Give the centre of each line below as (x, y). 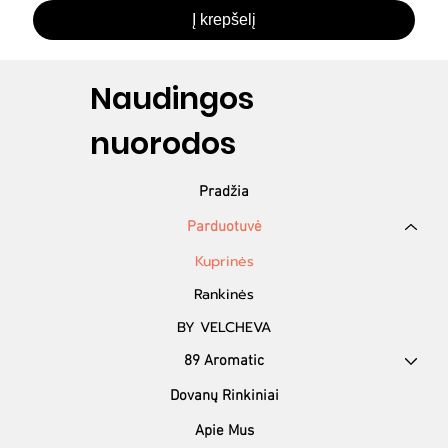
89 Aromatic (224, 360)
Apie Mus (224, 430)
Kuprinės (224, 261)
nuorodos (163, 143)
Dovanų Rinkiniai (224, 395)
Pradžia (224, 191)
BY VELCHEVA (224, 327)
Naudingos (172, 98)
